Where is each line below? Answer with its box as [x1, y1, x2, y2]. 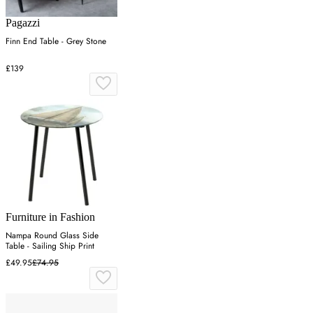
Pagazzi [6, 16, 40, 29]
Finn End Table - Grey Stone [6, 34, 106, 48]
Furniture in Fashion [6, 210, 95, 223]
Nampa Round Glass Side [6, 228, 99, 242]
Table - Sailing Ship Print [6, 239, 94, 252]
